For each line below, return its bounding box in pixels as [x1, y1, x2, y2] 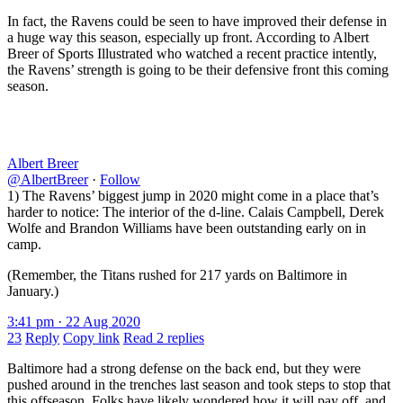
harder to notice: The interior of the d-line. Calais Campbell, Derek [7, 203, 384, 219]
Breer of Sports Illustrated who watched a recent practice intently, [7, 45, 377, 61]
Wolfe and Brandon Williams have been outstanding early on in [7, 219, 366, 236]
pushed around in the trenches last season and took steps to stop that [7, 376, 390, 392]
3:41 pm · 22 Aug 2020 [7, 313, 140, 329]
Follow [100, 171, 140, 187]
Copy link [63, 329, 120, 345]
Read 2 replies [123, 329, 204, 345]
